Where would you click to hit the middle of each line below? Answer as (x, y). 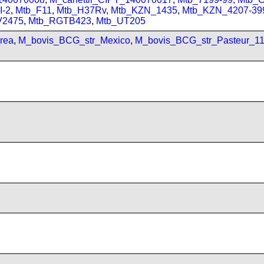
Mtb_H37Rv (81, 10)
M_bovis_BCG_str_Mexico (74, 40)
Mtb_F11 (34, 10)
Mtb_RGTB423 (60, 21)
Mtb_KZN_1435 (144, 10)
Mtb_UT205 (121, 21)
